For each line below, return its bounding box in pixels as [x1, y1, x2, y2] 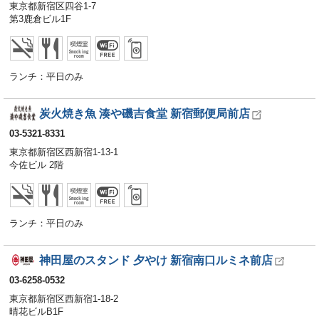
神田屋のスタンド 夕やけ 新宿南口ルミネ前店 [38, 253, 273, 266]
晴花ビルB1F [9, 305, 63, 317]
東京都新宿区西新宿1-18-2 [9, 293, 118, 304]
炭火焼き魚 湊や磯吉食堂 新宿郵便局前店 [38, 108, 250, 120]
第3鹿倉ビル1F [9, 13, 71, 24]
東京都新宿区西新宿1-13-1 [9, 147, 118, 158]
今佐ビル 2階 [9, 159, 63, 171]
